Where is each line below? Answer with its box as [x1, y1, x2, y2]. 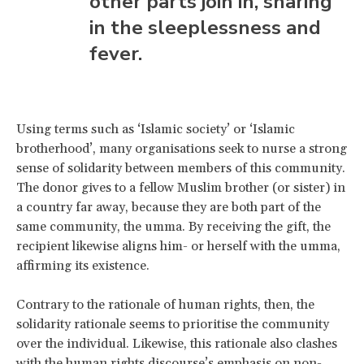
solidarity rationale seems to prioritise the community [16, 315, 329, 332]
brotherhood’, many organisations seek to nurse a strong [16, 140, 347, 157]
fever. [89, 40, 142, 67]
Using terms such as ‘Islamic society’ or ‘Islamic [16, 120, 295, 137]
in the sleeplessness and [89, 14, 321, 41]
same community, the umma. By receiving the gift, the [16, 218, 331, 235]
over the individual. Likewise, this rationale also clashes [16, 335, 337, 352]
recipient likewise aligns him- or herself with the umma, [16, 237, 340, 254]
